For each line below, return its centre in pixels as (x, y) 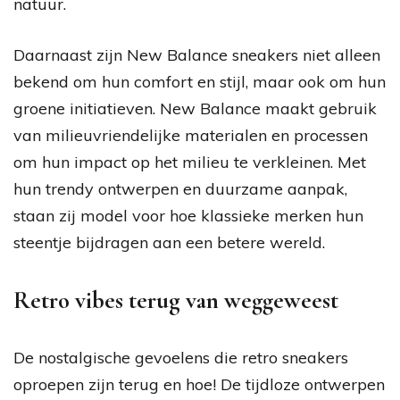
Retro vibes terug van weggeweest (176, 300)
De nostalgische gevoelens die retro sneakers (181, 357)
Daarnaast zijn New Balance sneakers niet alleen (197, 54)
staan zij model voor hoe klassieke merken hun (188, 215)
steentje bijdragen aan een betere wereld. (169, 242)
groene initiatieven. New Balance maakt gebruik (195, 108)
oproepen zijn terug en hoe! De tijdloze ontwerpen (199, 384)
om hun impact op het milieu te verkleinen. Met (190, 162)
